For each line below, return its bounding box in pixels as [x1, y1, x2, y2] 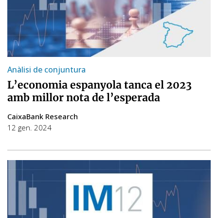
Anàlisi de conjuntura [7, 64, 86, 75]
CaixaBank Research [7, 111, 78, 121]
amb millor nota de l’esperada [7, 91, 160, 104]
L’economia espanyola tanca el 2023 [7, 78, 192, 91]
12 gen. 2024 [7, 122, 52, 132]
